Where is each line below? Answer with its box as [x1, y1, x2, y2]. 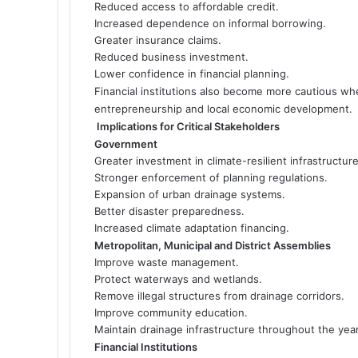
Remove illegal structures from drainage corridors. [94, 288, 344, 302]
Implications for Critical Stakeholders [97, 119, 280, 133]
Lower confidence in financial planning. [94, 66, 289, 80]
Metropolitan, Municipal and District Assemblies [94, 238, 331, 252]
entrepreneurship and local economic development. [94, 101, 352, 115]
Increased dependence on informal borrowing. [94, 16, 326, 30]
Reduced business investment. [94, 50, 249, 63]
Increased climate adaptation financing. [94, 221, 289, 234]
